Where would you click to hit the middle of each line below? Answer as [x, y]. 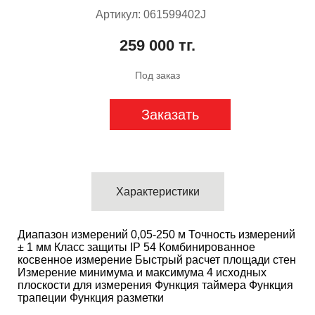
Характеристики [158, 192]
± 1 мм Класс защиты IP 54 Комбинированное [136, 247]
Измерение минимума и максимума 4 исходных [142, 272]
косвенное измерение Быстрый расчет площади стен [157, 260]
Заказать [170, 115]
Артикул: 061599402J [150, 14]
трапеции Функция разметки [91, 298]
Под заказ [157, 75]
